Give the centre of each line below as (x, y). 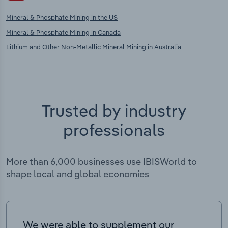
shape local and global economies (78, 174)
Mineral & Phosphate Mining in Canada (63, 32)
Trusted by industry (114, 110)
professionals (114, 130)
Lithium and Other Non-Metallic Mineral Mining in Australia (94, 47)
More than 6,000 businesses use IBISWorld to (102, 161)
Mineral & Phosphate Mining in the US (62, 17)
